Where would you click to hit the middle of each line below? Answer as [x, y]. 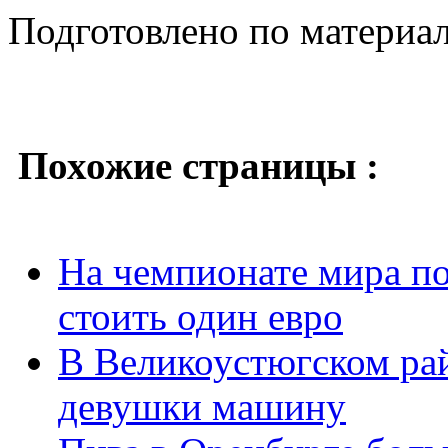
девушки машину [202, 406]
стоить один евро [200, 316]
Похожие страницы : [198, 165]
